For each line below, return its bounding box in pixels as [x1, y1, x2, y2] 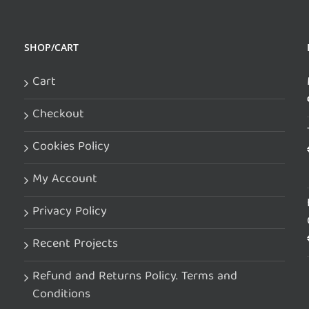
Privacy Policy [32, 201, 107, 223]
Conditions [32, 283, 90, 306]
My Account [32, 168, 97, 190]
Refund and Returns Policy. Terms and [32, 266, 237, 288]
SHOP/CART [23, 40, 79, 54]
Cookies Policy [32, 136, 110, 158]
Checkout [32, 103, 84, 126]
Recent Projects [32, 233, 118, 255]
